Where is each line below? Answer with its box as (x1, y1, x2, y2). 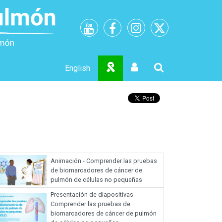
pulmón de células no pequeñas (51, 175, 142, 183)
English (65, 63, 90, 73)
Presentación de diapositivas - (51, 190, 137, 198)
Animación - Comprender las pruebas (51, 157, 157, 165)
